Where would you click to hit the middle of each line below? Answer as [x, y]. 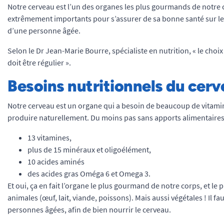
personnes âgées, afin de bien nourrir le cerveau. [89, 209]
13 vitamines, [49, 137]
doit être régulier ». [39, 62]
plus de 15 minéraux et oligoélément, [89, 149]
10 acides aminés [56, 161]
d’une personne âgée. [44, 30]
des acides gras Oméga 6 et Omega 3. [89, 173]
